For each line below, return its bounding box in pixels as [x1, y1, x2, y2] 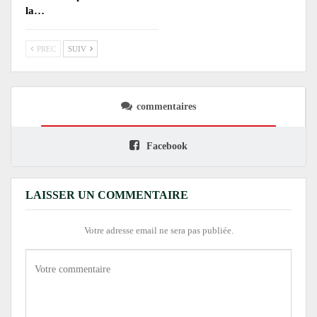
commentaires [137, 101, 196, 113]
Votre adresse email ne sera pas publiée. [83, 225, 234, 236]
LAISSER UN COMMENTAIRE [25, 189, 188, 202]
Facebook [144, 141, 188, 152]
